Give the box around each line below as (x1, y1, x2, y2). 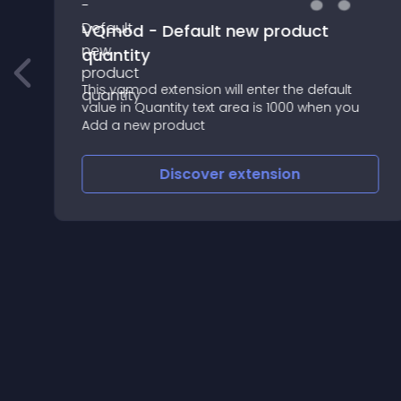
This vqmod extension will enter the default (81, 81, 352, 98)
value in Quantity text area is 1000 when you (81, 98, 359, 116)
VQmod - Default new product (81, 20, 328, 42)
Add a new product (81, 116, 205, 134)
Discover (159, 164, 229, 184)
